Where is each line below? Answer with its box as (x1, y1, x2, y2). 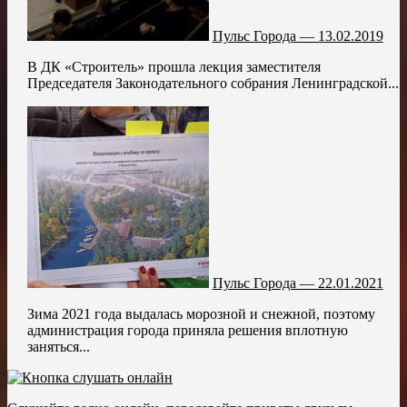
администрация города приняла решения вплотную (26, 323, 348, 339)
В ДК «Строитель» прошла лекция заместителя (26, 59, 321, 75)
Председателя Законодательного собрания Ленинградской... (26, 75, 399, 92)
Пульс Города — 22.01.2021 (212, 275, 383, 292)
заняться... (26, 339, 90, 355)
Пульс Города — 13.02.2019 (212, 28, 383, 45)
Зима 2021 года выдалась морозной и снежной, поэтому (26, 306, 375, 323)
